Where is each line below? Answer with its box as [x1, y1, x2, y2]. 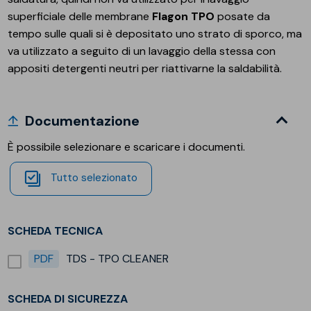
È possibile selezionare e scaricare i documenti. [8, 139, 246, 154]
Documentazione [25, 111, 140, 130]
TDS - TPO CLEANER [66, 251, 169, 266]
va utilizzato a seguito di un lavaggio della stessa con [8, 43, 276, 58]
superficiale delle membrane [8, 8, 150, 24]
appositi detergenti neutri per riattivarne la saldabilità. [8, 60, 283, 76]
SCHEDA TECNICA [8, 223, 103, 238]
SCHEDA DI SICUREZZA [8, 291, 128, 306]
